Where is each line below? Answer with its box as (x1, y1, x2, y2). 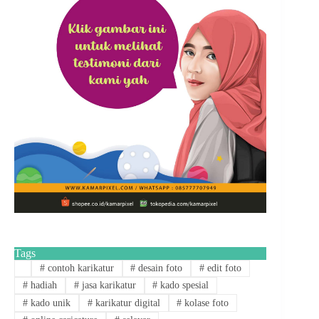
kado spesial (157, 280, 209, 291)
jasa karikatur (78, 280, 136, 291)
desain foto (135, 262, 183, 273)
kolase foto (182, 297, 229, 308)
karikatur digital (92, 297, 160, 308)
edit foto (204, 262, 242, 273)
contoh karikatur (44, 262, 114, 273)
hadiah (27, 280, 57, 291)
